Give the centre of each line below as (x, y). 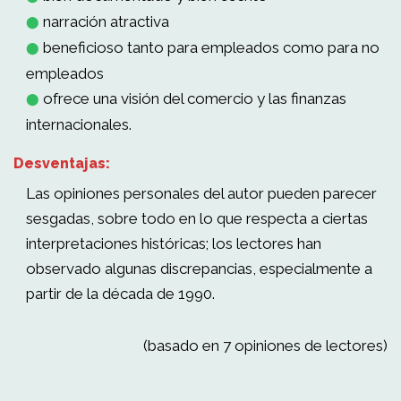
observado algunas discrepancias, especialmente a (199, 269)
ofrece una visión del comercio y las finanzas (193, 98)
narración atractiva (104, 21)
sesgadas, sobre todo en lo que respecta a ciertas (197, 218)
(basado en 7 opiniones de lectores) (265, 346)
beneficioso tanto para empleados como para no (209, 47)
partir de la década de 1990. (120, 294)
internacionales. (79, 124)
